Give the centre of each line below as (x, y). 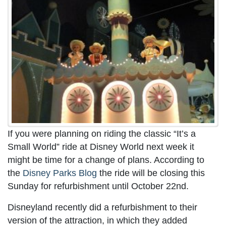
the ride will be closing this (151, 173)
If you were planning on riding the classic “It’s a (102, 133)
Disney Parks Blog (60, 173)
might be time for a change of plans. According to (106, 160)
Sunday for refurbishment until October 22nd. (98, 186)
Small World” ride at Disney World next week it (101, 147)
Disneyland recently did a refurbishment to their (102, 207)
